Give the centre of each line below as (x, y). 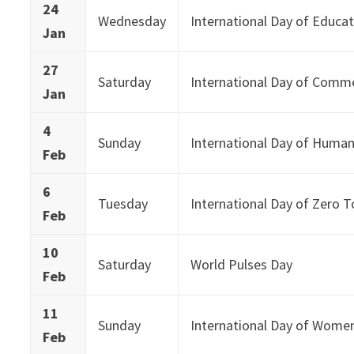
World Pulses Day (242, 264)
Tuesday (123, 203)
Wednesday (132, 21)
